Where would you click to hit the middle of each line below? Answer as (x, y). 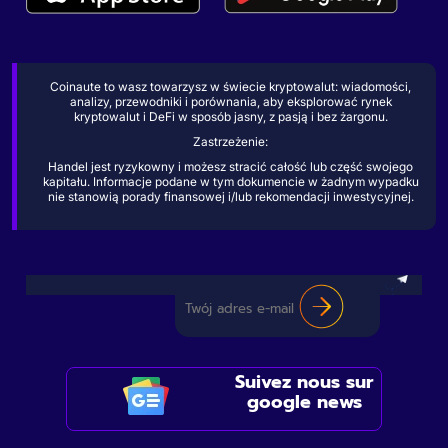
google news (304, 401)
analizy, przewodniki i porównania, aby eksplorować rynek (230, 101)
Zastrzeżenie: (230, 141)
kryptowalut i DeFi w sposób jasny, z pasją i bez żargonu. (230, 116)
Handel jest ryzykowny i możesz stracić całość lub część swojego (230, 166)
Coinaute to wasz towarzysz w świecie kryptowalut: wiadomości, (230, 86)
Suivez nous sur (304, 381)
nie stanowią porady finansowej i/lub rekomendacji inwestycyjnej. (230, 196)
